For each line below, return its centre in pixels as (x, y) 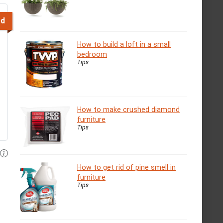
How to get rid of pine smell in (126, 167)
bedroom (92, 55)
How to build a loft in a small (124, 45)
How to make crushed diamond (128, 110)
